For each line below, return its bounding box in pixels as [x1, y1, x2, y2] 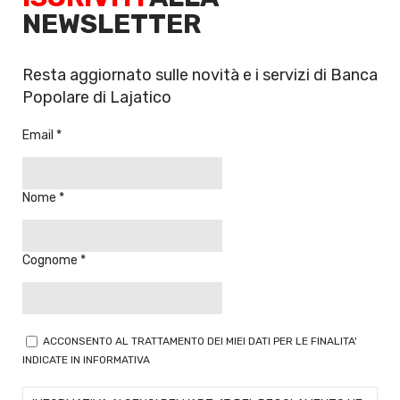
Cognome [22, 253, 80, 269]
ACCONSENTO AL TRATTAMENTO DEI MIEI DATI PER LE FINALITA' [43, 335, 357, 348]
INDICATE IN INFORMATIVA [22, 353, 150, 366]
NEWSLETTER [22, 8, 201, 41]
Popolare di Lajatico [22, 87, 171, 108]
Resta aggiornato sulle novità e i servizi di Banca [22, 65, 378, 86]
